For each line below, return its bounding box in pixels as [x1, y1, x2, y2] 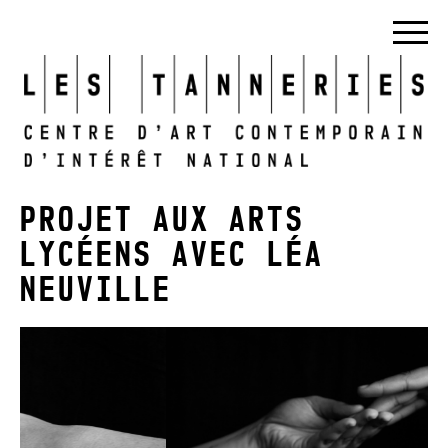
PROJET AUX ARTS [20, 200, 305, 239]
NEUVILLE [20, 270, 172, 309]
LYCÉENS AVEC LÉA [20, 235, 324, 274]
